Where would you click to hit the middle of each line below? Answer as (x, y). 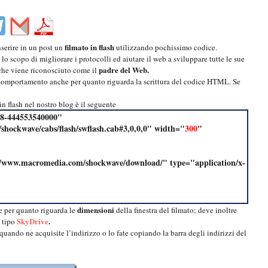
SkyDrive (33, 221)
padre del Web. (124, 70)
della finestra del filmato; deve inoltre (176, 210)
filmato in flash (89, 47)
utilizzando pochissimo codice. (166, 48)
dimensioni (96, 210)
